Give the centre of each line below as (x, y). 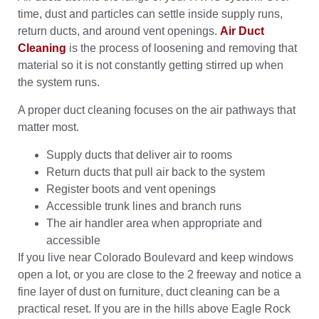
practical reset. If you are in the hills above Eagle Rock (154, 308)
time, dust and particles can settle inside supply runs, (150, 14)
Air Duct (242, 31)
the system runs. (59, 82)
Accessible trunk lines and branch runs (144, 206)
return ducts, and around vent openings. (119, 31)
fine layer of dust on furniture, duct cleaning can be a (149, 291)
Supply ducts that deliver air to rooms (139, 155)
